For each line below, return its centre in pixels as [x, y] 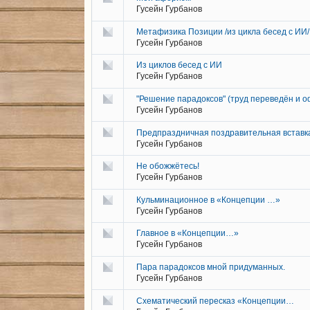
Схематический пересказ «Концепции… [215, 301]
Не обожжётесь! [168, 166]
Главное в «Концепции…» [188, 234]
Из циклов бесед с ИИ [179, 65]
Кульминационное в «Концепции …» [208, 200]
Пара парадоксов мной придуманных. [211, 267]
